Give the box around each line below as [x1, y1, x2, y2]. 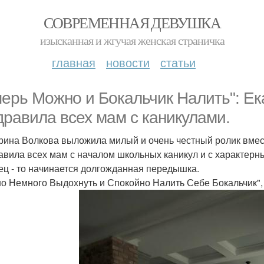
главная [52, 54, 95, 71]
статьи [160, 54, 196, 71]
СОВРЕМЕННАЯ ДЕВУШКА [43, 12, 221, 32]
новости [106, 54, 150, 71]
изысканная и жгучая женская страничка [39, 32, 225, 48]
